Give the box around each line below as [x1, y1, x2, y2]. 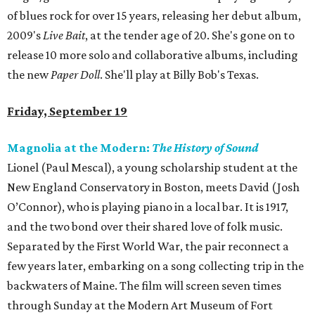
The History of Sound [152, 141, 258, 155]
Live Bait [43, 28, 85, 43]
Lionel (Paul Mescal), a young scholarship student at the [7, 160, 297, 175]
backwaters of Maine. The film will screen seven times [7, 278, 281, 293]
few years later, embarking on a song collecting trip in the [7, 259, 304, 274]
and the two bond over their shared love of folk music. [7, 219, 283, 234]
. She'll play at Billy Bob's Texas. [100, 67, 259, 82]
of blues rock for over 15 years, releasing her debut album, [7, 8, 301, 23]
